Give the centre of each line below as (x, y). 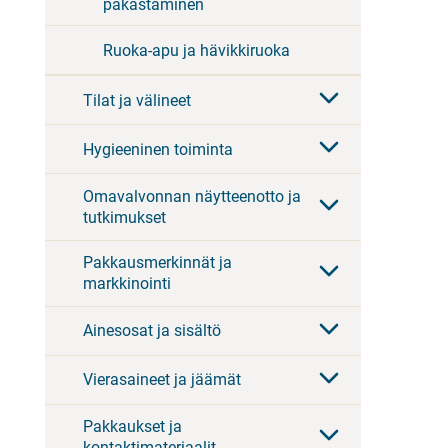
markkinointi (127, 284)
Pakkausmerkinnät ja (157, 263)
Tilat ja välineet (137, 100)
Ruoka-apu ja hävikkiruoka (196, 50)
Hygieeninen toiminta (158, 149)
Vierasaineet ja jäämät (162, 380)
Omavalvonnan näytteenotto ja (192, 196)
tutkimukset (124, 217)
